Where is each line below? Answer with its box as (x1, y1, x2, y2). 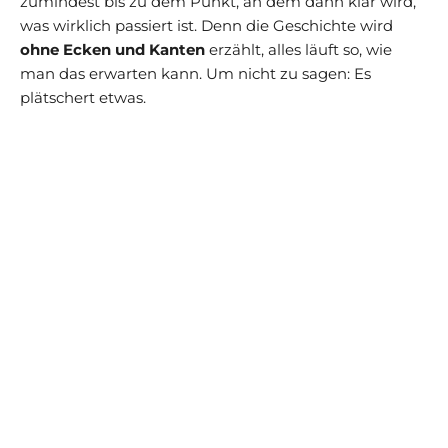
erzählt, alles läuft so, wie (205, 39, 392, 59)
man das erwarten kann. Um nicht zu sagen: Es (20, 63, 371, 83)
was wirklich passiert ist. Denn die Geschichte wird (20, 15, 393, 35)
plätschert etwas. (20, 87, 146, 107)
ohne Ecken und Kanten (20, 39, 205, 59)
